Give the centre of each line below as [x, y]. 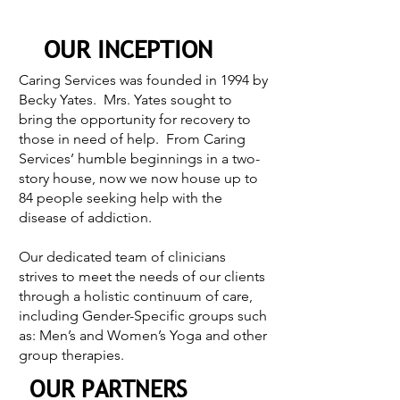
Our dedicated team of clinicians [122, 257]
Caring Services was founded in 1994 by [143, 80]
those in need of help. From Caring [132, 139]
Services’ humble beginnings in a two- [139, 158]
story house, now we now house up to [138, 178]
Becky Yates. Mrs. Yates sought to [125, 100]
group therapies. [71, 355]
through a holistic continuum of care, [136, 296]
